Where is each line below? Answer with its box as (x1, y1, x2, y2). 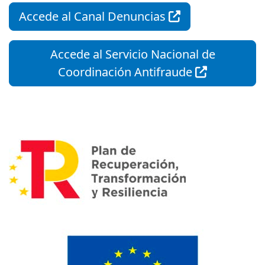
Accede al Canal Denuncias (19, 8, 169, 24)
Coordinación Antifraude (58, 64, 195, 80)
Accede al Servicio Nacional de (50, 46, 215, 62)
